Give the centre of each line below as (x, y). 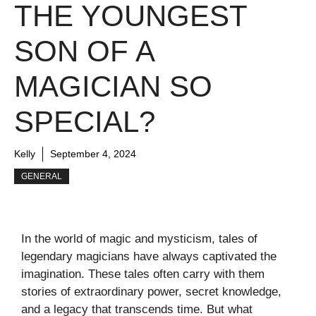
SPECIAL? (85, 122)
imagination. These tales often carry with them (143, 274)
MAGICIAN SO (113, 87)
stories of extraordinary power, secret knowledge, (151, 292)
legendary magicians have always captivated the (149, 257)
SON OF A (84, 51)
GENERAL (42, 177)
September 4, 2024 (93, 154)
